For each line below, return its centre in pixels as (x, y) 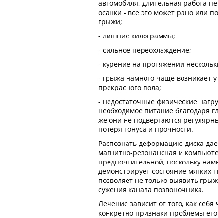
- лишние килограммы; (137, 36)
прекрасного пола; (130, 87)
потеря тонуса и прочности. (146, 129)
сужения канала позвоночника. (151, 190)
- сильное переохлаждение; (145, 50)
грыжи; (110, 22)
